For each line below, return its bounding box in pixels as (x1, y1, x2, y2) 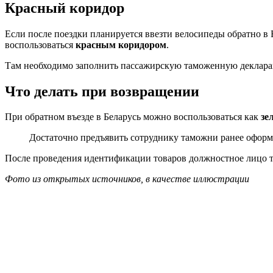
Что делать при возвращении (5, 83, 199, 99)
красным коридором (76, 39, 166, 50)
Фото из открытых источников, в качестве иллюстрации (5, 174, 249, 185)
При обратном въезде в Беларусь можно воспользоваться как (5, 112, 261, 122)
